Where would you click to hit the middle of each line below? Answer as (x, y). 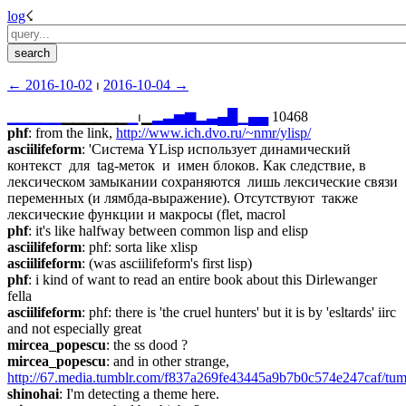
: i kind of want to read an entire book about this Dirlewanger (203, 280)
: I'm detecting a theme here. (139, 394)
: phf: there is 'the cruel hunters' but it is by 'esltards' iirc (239, 312)
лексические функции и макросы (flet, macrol (146, 214)
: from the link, (72, 133)
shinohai (33, 394)
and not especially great (74, 329)
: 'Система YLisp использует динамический (216, 149)
